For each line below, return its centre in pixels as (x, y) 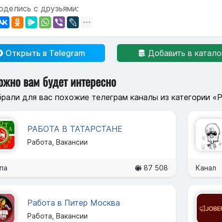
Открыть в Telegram (44, 53)
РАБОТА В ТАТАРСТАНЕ (75, 129)
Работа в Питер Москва (74, 202)
